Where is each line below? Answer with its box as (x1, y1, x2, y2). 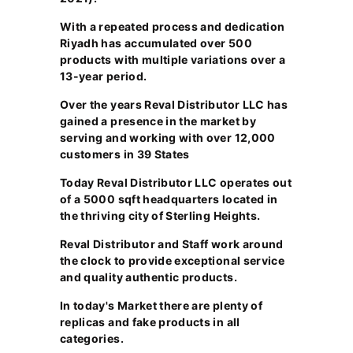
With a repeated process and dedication (60, 20, 285, 33)
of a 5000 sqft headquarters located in (60, 192, 278, 206)
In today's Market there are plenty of (60, 299, 262, 312)
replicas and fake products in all (60, 315, 240, 329)
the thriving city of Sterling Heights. (60, 209, 263, 222)
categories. (60, 332, 127, 345)
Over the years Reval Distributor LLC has (60, 98, 288, 111)
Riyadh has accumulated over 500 (60, 36, 252, 50)
